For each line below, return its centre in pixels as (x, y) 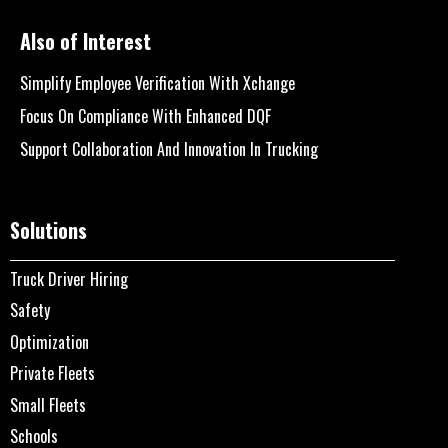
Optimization (49, 341)
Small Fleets (48, 404)
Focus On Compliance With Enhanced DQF (145, 116)
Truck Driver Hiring (69, 279)
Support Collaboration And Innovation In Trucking (169, 149)
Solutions (48, 230)
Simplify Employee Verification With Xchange (157, 83)
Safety (30, 310)
